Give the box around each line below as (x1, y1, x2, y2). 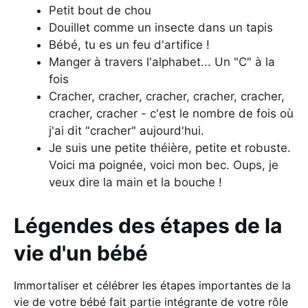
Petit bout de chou (49, 3, 151, 17)
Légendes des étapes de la (14, 212, 282, 238)
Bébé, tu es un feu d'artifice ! (49, 37, 210, 52)
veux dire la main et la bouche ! (49, 175, 222, 189)
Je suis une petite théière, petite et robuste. (49, 140, 291, 155)
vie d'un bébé (14, 240, 148, 265)
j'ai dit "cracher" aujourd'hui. (49, 123, 204, 137)
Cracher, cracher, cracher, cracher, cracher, (49, 89, 285, 103)
